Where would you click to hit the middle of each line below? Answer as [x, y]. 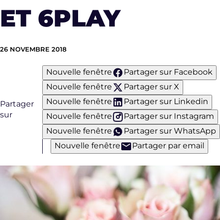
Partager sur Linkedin [166, 102]
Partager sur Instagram [169, 116]
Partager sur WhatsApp [170, 131]
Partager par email [168, 146]
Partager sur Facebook [168, 72]
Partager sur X [151, 87]
